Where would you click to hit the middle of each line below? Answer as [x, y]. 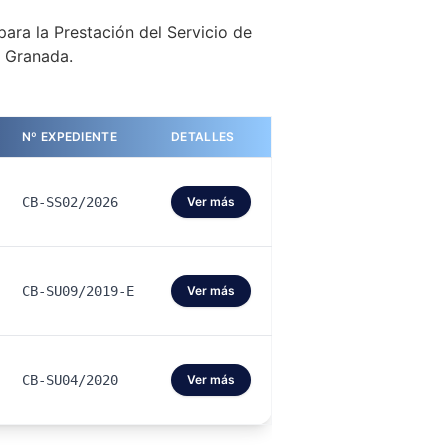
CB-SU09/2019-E [78, 291]
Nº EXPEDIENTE [69, 136]
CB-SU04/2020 [70, 380]
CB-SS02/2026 [70, 202]
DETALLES [203, 136]
